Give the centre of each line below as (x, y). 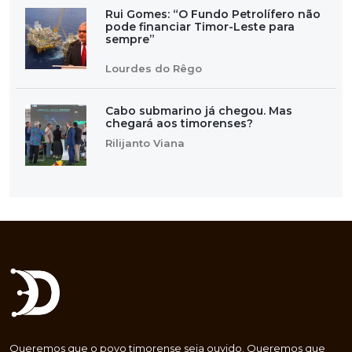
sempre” (130, 39)
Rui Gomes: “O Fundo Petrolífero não (213, 14)
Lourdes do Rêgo (154, 68)
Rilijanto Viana (145, 143)
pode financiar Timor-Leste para (200, 26)
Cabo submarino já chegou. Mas (199, 110)
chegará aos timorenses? (179, 123)
